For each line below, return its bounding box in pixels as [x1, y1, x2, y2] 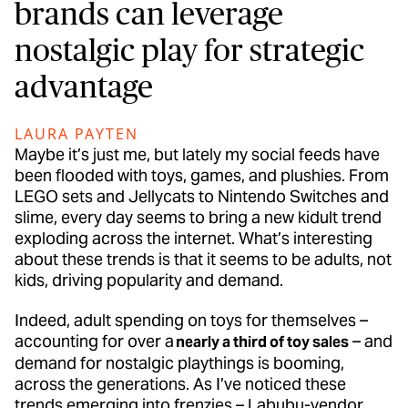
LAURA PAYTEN [15, 123, 139, 144]
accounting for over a [15, 331, 176, 352]
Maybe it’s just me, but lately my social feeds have [15, 143, 380, 165]
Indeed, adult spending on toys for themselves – [15, 310, 368, 331]
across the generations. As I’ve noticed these [15, 373, 346, 395]
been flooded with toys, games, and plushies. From [15, 164, 389, 186]
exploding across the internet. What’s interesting [15, 227, 372, 249]
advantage [15, 68, 153, 104]
